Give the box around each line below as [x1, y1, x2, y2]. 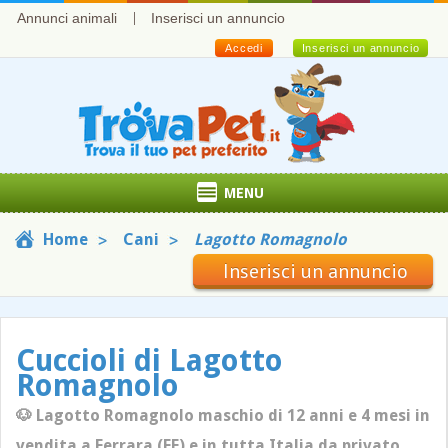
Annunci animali [17, 10, 117, 26]
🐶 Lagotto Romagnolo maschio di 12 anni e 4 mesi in [16, 406, 430, 425]
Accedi [225, 42, 263, 54]
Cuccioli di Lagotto [16, 343, 283, 378]
